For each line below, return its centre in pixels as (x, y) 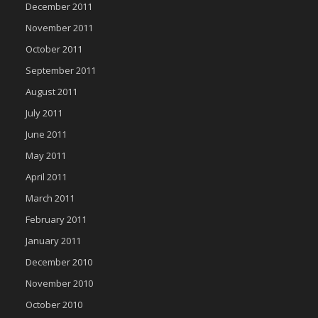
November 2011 (59, 28)
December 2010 (59, 262)
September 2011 (61, 70)
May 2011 (46, 155)
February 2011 (56, 219)
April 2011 (46, 177)
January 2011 (53, 241)
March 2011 (50, 198)
